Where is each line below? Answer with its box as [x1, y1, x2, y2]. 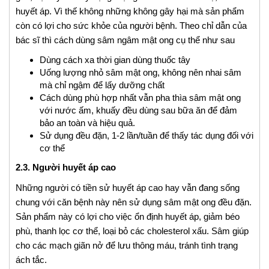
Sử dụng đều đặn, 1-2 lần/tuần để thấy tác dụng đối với [40, 130, 253, 141]
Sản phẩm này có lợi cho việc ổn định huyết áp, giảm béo [16, 211, 240, 222]
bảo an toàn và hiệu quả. [40, 118, 135, 128]
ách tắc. [16, 255, 47, 265]
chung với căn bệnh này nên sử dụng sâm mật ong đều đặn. [16, 197, 252, 208]
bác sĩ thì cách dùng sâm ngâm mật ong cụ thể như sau [16, 35, 235, 46]
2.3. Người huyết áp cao [16, 162, 116, 173]
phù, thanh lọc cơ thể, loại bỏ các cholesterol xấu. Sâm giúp [16, 226, 249, 237]
